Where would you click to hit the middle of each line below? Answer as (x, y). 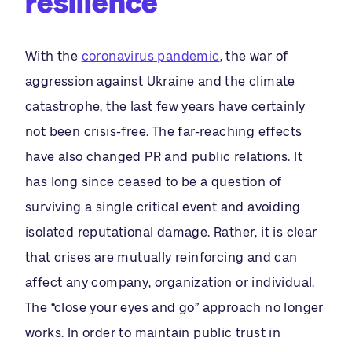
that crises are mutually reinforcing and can (161, 257)
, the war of (254, 56)
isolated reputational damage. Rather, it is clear (171, 232)
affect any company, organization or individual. (170, 282)
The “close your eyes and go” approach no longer (174, 308)
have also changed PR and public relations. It (164, 157)
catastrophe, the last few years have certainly (165, 106)
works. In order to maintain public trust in (153, 333)
